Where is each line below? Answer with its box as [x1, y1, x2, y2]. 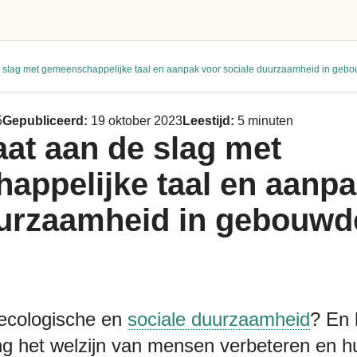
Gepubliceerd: [2, 114, 91, 127]
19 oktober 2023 [91, 114, 182, 127]
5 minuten [237, 114, 293, 127]
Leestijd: [182, 114, 237, 127]
